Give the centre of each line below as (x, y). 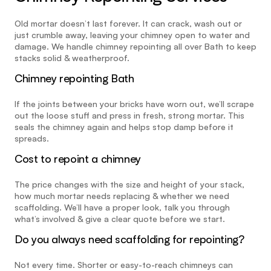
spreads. (32, 138)
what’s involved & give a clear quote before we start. (120, 219)
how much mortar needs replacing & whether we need (122, 196)
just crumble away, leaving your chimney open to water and (132, 35)
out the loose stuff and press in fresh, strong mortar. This (129, 115)
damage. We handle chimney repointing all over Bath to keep (135, 46)
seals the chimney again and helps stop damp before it (124, 127)
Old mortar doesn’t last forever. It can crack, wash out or (128, 23)
